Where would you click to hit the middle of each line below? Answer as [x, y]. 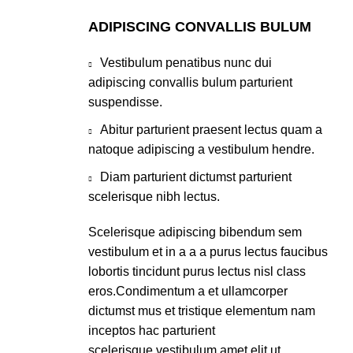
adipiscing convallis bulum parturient [190, 82]
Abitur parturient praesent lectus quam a [211, 130]
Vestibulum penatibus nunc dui [186, 63]
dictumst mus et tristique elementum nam [202, 311]
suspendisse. [125, 102]
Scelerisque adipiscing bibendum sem [195, 232]
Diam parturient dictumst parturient [196, 177]
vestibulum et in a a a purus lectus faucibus [208, 252]
